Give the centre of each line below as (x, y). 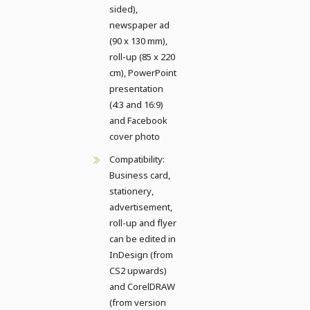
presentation (136, 88)
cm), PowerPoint (143, 72)
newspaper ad (139, 25)
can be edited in (143, 238)
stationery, (131, 191)
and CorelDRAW (142, 286)
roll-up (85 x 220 (142, 56)
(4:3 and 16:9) (136, 104)
